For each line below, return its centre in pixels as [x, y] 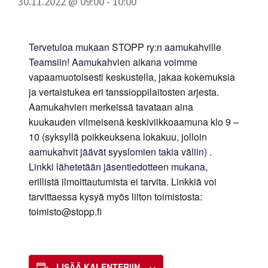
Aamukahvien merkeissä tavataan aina [111, 107]
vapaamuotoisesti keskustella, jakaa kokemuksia [132, 77]
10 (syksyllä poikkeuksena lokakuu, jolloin [118, 137]
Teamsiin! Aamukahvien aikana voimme [113, 62]
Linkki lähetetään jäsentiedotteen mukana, [118, 167]
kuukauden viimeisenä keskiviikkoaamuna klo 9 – [134, 122]
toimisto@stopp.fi [66, 212]
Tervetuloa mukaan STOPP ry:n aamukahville [125, 47]
